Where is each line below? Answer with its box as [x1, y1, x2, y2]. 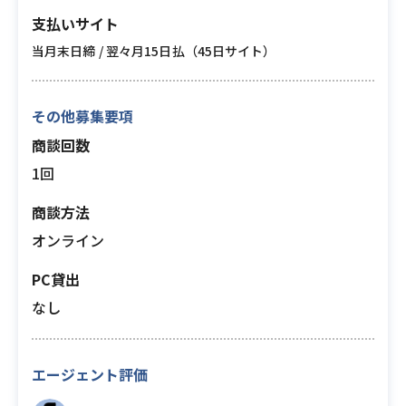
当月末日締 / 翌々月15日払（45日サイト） [32, 42, 276, 60]
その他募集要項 [32, 105, 133, 127]
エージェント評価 [32, 363, 148, 385]
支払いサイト [32, 13, 119, 34]
